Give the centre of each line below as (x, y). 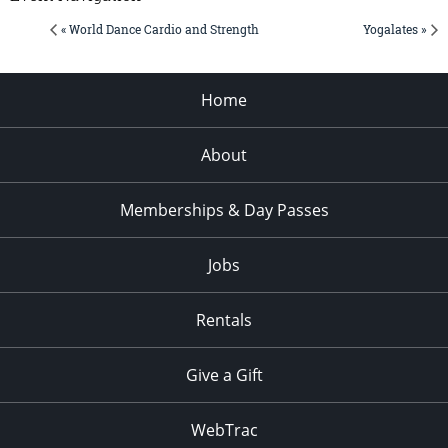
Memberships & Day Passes (224, 209)
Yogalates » (395, 28)
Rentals (224, 319)
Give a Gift (224, 374)
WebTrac (224, 429)
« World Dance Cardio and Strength (160, 28)
